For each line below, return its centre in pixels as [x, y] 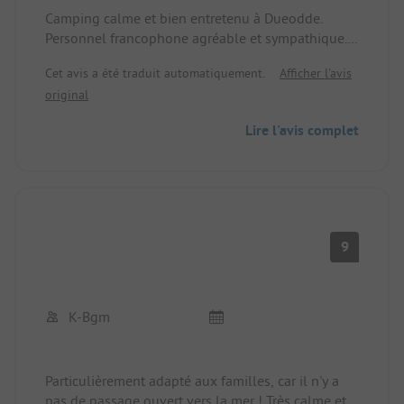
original [67, 95]
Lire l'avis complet [302, 131]
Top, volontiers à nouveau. [127, 58]
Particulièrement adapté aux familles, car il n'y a [192, 381]
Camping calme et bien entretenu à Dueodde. [184, 18]
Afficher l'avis [316, 73]
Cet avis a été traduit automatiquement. [155, 73]
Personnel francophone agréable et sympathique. [196, 38]
